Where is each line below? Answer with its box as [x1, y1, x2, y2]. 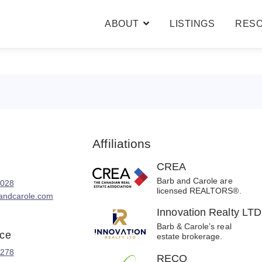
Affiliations [92, 137, 151, 150]
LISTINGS [170, 19, 215, 29]
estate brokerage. [157, 232, 223, 242]
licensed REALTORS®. [157, 186, 242, 195]
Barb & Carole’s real [157, 222, 232, 232]
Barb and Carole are [157, 176, 233, 185]
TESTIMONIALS [118, 67, 182, 77]
